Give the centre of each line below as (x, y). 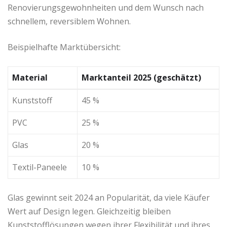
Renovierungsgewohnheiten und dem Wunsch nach (106, 8)
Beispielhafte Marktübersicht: (64, 47)
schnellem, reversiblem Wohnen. (69, 22)
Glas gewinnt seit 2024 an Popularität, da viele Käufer (109, 198)
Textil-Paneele (40, 167)
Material (30, 78)
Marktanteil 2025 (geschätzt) (141, 78)
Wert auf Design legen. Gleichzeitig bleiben (89, 212)
